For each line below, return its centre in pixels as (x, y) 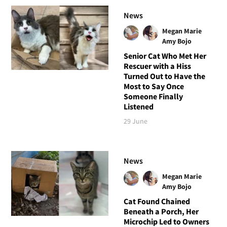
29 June (135, 121)
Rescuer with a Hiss (157, 66)
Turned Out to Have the (164, 76)
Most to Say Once (154, 86)
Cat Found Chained (157, 201)
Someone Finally (153, 97)
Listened (138, 107)
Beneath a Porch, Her (161, 212)
